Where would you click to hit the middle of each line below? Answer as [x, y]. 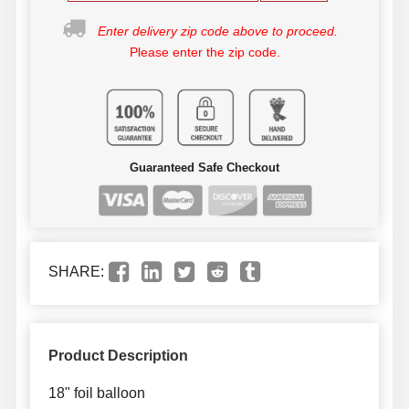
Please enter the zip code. [204, 52]
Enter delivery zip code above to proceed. [218, 31]
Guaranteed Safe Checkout [204, 168]
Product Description [118, 356]
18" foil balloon [96, 393]
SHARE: [76, 272]
